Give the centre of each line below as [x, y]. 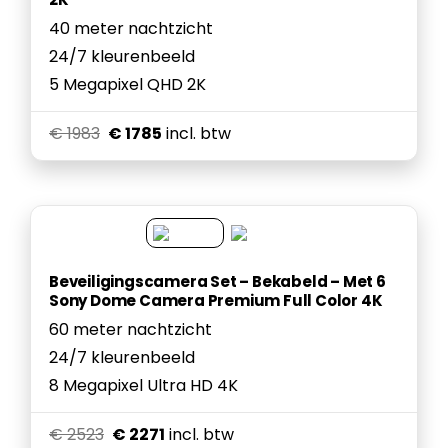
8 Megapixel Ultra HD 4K [143, 385]
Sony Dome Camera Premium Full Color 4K [216, 300]
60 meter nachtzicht [130, 329]
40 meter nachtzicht [131, 28]
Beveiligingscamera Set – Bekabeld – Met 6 [217, 281]
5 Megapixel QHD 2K [127, 84]
